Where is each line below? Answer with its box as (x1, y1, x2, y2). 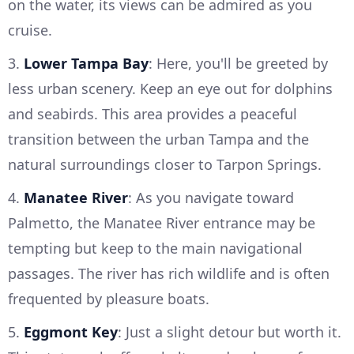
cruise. (8, 21, 52, 40)
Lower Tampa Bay (24, 54, 149, 73)
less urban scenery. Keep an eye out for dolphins (8, 79, 333, 99)
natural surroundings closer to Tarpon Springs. (8, 155, 322, 175)
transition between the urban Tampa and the (8, 130, 309, 149)
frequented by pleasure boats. (8, 289, 209, 309)
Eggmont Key (24, 322, 118, 342)
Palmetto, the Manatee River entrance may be (8, 213, 315, 233)
